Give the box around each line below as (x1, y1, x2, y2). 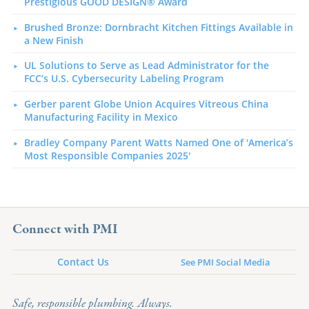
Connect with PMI (12, 220, 118, 239)
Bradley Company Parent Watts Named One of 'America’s (23, 135, 293, 149)
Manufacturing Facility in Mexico (23, 110, 178, 124)
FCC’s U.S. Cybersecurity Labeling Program (23, 72, 223, 86)
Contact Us (57, 255, 110, 269)
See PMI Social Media (181, 256, 271, 269)
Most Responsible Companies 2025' (23, 148, 190, 162)
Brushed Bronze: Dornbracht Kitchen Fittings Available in (23, 20, 293, 34)
